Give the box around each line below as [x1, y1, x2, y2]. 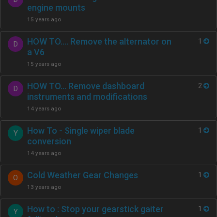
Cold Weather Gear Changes [27, 170, 138, 180]
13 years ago [27, 184, 61, 190]
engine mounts [27, 2, 85, 13]
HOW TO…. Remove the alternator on [27, 36, 171, 46]
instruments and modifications [27, 92, 147, 102]
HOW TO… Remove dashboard [27, 81, 144, 91]
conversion [27, 136, 71, 146]
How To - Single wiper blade [27, 125, 135, 136]
